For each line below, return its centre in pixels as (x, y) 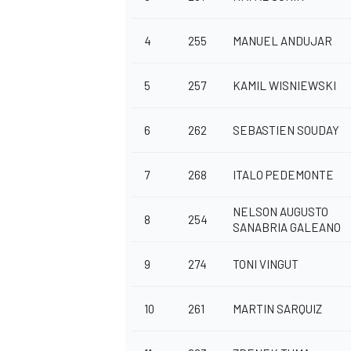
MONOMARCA (155, 300)
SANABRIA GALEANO (287, 228)
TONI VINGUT (266, 264)
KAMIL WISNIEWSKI (284, 86)
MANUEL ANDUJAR (282, 41)
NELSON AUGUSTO (280, 212)
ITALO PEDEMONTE (283, 175)
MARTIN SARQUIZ (277, 309)
